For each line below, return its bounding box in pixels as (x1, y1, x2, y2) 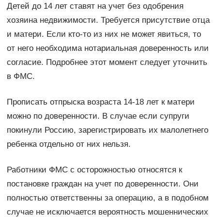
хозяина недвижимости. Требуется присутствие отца (6, 15, 210, 25)
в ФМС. (6, 71, 35, 81)
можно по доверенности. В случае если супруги (6, 111, 189, 121)
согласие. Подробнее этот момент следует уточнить (6, 57, 207, 67)
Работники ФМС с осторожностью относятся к (6, 165, 182, 174)
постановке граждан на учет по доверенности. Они (6, 179, 199, 188)
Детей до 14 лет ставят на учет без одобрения (6, 1, 184, 11)
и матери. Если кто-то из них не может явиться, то (6, 29, 201, 39)
